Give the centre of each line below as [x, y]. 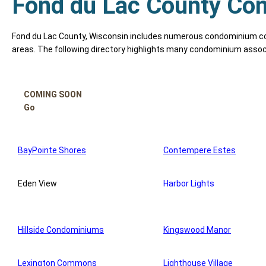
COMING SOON [53, 95]
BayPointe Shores [52, 151]
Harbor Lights [189, 184]
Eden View [37, 184]
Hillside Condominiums [61, 230]
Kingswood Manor [197, 230]
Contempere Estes [199, 151]
